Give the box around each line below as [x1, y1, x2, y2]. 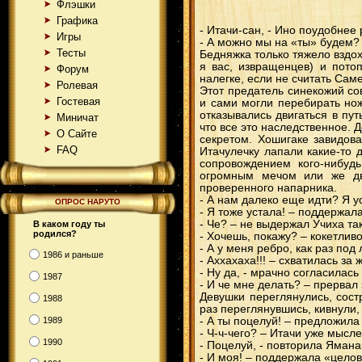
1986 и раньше [43, 249, 103, 259]
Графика [57, 15, 98, 27]
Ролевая [57, 79, 98, 91]
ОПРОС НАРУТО [55, 197, 120, 206]
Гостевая [57, 95, 100, 107]
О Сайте [57, 128, 97, 140]
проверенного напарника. [200, 182, 337, 194]
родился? [33, 229, 77, 238]
